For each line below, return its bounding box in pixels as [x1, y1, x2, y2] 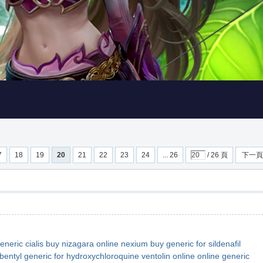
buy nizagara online [46, 239, 119, 248]
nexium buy [121, 239, 164, 248]
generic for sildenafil [166, 239, 241, 248]
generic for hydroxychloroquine [24, 251, 139, 261]
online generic [197, 251, 249, 261]
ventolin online [141, 251, 195, 261]
